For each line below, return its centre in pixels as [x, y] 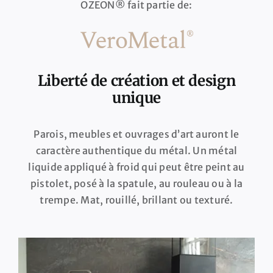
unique [136, 97]
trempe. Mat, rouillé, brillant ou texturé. [136, 200]
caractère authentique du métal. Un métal [136, 150]
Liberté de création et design [136, 80]
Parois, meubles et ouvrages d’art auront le [136, 134]
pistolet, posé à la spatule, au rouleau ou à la [136, 183]
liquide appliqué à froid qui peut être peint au [136, 167]
